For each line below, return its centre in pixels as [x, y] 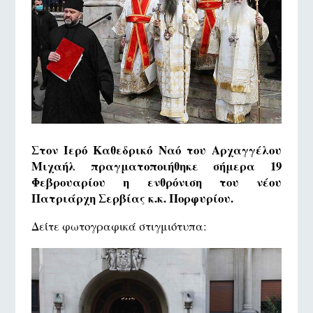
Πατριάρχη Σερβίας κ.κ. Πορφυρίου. [132, 198]
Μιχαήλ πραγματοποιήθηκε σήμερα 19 [156, 166]
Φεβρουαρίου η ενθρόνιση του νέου [156, 182]
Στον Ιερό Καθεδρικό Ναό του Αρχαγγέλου [156, 150]
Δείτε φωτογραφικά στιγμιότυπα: [119, 226]
